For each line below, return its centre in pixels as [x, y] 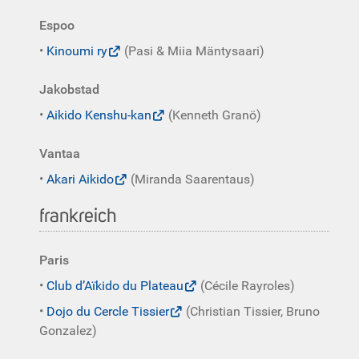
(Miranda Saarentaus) [191, 179]
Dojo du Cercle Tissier [108, 311]
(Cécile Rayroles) [246, 286]
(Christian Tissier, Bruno [251, 311]
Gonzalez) [68, 331]
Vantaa [60, 153]
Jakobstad [69, 89]
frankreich [78, 216]
